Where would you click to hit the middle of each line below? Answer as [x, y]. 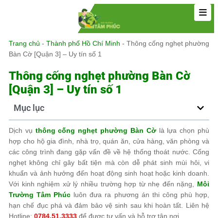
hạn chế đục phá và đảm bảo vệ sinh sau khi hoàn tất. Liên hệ [109, 205]
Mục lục [29, 108]
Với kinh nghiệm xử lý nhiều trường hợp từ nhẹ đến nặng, [103, 184]
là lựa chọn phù [183, 130]
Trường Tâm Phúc [40, 195]
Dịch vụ [22, 130]
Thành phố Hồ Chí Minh [83, 43]
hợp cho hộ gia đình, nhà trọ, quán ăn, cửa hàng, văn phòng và [109, 141]
